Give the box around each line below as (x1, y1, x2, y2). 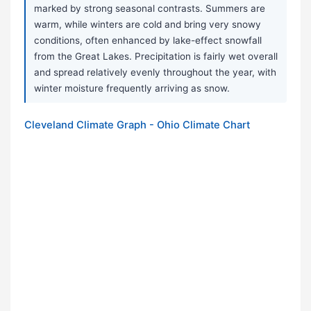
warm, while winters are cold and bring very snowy (34, 19, 261, 31)
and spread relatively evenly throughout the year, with (34, 67, 276, 78)
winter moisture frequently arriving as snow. (34, 83, 230, 94)
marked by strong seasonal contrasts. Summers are (34, 3, 265, 15)
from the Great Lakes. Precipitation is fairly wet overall (34, 51, 278, 62)
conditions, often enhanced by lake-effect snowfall (34, 35, 262, 47)
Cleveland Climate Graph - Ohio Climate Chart (24, 119, 250, 132)
